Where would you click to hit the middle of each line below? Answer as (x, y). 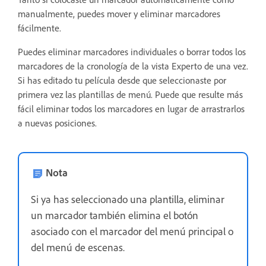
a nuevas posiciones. (57, 123)
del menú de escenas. (78, 248)
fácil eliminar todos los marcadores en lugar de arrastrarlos (131, 109)
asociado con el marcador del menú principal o (132, 232)
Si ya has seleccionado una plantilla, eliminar (128, 200)
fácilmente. (39, 28)
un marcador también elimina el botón (115, 216)
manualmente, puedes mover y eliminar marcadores (119, 14)
